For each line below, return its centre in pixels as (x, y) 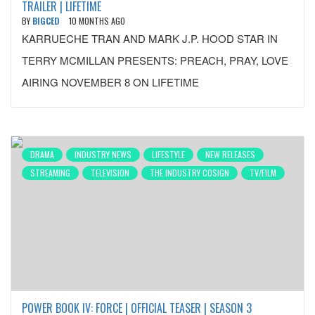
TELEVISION (110, 173)
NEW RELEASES (230, 154)
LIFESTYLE (168, 154)
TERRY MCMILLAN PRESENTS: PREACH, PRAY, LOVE (156, 60)
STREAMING (50, 173)
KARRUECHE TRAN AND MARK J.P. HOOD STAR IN (150, 38)
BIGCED (47, 21)
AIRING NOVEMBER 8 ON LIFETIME (110, 82)
